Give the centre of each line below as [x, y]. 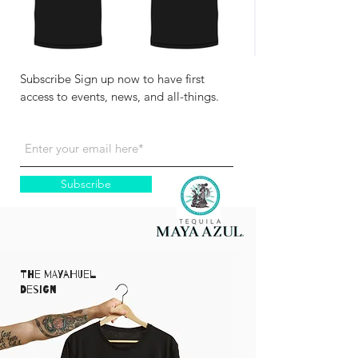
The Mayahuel [58, 274]
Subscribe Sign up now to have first [112, 79]
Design [38, 290]
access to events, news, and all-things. [119, 96]
